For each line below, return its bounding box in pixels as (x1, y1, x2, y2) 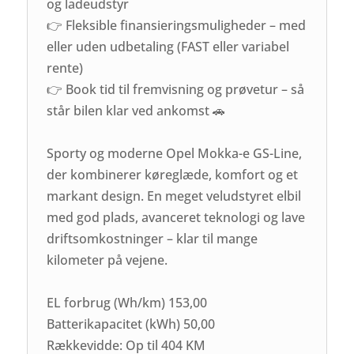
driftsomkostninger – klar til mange (47, 229, 258, 247)
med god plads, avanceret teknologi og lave (47, 208, 306, 226)
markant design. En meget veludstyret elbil (47, 186, 302, 205)
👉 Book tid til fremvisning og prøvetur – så (47, 80, 305, 98)
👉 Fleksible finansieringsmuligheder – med (47, 16, 307, 34)
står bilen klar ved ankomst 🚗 (47, 101, 226, 119)
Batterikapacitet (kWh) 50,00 (47, 314, 216, 333)
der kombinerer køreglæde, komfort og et (47, 165, 299, 183)
